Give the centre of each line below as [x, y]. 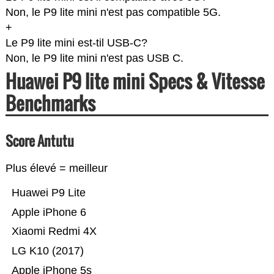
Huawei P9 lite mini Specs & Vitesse [135, 81]
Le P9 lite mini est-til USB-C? [76, 43]
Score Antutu [39, 141]
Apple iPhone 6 [49, 213]
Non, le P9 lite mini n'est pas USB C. [94, 58]
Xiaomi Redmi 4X [54, 231]
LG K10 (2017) [47, 251]
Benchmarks [50, 103]
